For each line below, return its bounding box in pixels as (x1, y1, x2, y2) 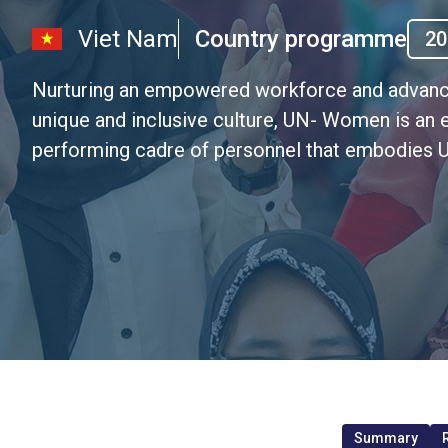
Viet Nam (78, 24, 178, 53)
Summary (353, 430, 418, 446)
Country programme (195, 24, 407, 53)
